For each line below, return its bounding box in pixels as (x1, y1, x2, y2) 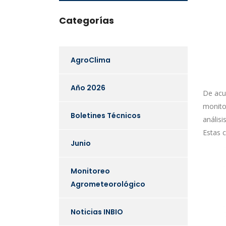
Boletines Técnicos (71, 110, 141, 121)
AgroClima (71, 55, 110, 65)
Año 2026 (71, 83, 105, 93)
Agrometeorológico (71, 179, 145, 189)
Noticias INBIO (71, 207, 123, 217)
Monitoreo (71, 166, 110, 176)
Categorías (59, 14, 114, 27)
